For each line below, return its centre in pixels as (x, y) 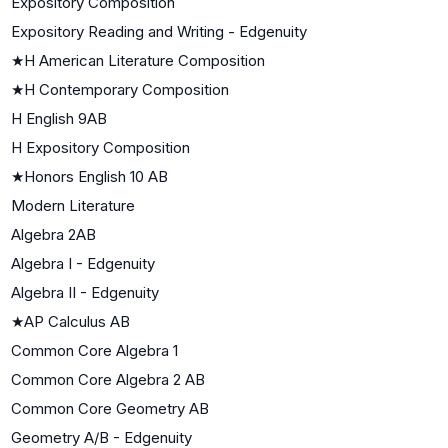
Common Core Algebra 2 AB (108, 379)
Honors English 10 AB (96, 176)
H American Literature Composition (144, 60)
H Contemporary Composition (126, 89)
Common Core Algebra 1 (94, 350)
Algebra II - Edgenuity (85, 292)
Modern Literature (73, 205)
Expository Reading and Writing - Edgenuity (159, 31)
